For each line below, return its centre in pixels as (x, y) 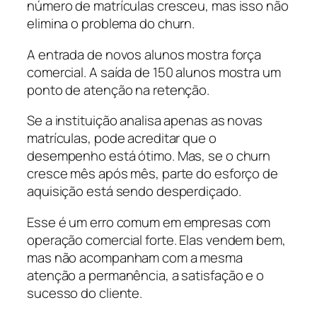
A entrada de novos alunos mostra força (144, 54)
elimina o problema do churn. (111, 24)
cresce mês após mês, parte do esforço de (152, 174)
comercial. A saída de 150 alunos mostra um (154, 72)
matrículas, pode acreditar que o (122, 138)
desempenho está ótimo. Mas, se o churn (149, 156)
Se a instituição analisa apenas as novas (145, 121)
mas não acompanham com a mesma (135, 257)
